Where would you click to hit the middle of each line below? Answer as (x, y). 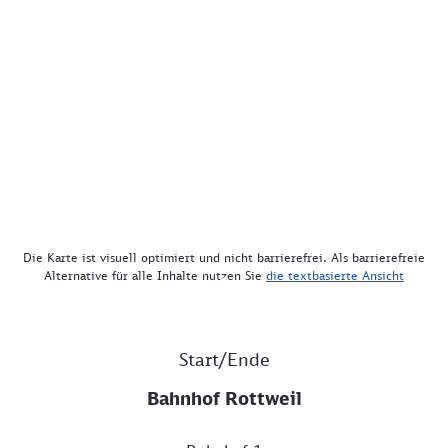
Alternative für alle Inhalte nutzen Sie (155, 276)
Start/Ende (224, 359)
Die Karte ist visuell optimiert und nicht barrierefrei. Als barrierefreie (224, 258)
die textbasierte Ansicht (335, 276)
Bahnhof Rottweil (224, 398)
